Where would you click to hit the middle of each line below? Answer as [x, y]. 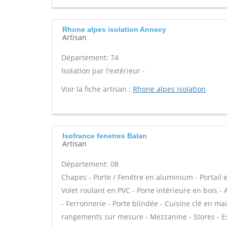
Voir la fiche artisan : [97, 89]
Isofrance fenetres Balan [105, 136]
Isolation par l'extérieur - [103, 71]
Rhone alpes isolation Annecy [114, 29]
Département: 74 [90, 58]
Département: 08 [90, 164]
